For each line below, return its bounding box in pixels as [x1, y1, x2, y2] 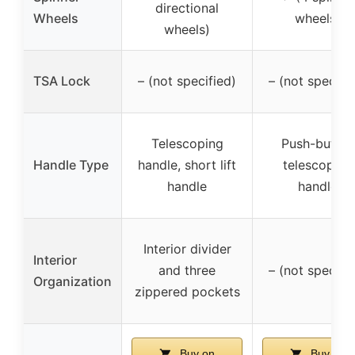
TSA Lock [33, 72, 90, 89]
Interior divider [143, 240, 231, 257]
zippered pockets [134, 283, 240, 300]
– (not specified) [138, 72, 236, 89]
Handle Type [33, 156, 109, 173]
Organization [33, 273, 112, 289]
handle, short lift [138, 156, 236, 173]
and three [158, 261, 216, 278]
